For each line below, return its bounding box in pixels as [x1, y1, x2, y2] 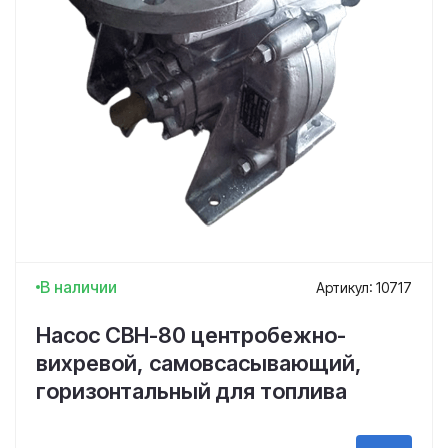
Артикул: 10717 [316, 278, 412, 296]
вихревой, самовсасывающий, [36, 350, 362, 376]
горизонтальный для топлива [36, 378, 347, 404]
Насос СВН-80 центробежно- [36, 322, 346, 348]
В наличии [40, 277, 117, 297]
